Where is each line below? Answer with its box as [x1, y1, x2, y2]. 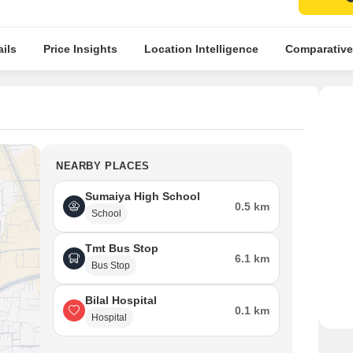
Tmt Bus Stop [85, 242, 158, 255]
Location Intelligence [143, 43, 258, 55]
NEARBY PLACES [56, 160, 150, 172]
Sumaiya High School [85, 190, 200, 203]
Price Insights [43, 43, 117, 55]
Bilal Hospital [85, 294, 157, 307]
